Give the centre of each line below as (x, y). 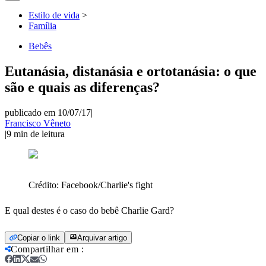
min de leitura (39, 134)
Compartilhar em (45, 249)
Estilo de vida (54, 15)
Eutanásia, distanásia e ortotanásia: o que (131, 71)
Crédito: (45, 185)
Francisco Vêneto (38, 123)
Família (42, 26)
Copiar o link (39, 237)
